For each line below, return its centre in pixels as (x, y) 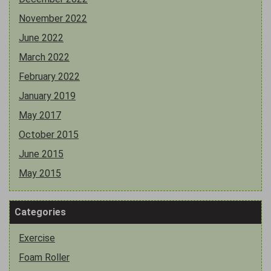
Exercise (37, 238)
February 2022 (49, 76)
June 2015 (41, 154)
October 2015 (49, 134)
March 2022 (44, 57)
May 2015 (40, 173)
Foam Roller (44, 257)
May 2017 (40, 115)
